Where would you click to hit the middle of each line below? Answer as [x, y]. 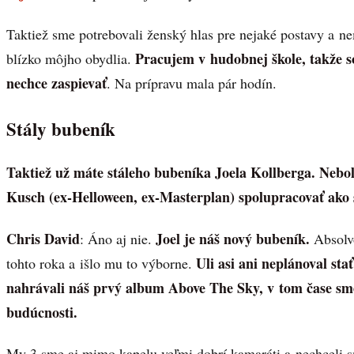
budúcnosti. [42, 312]
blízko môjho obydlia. [69, 59]
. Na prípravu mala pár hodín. [192, 83]
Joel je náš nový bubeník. [231, 238]
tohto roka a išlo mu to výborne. [101, 263]
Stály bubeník [61, 129]
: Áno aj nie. [116, 238]
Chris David [43, 238]
